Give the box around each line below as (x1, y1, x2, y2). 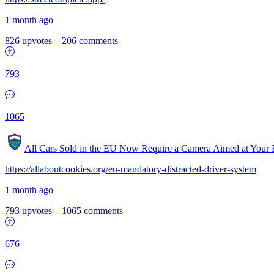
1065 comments (62, 206, 123, 216)
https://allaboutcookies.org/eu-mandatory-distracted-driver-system (5, 164, 256, 174)
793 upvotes (5, 206, 52, 216)
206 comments (62, 35, 118, 46)
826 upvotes (5, 35, 52, 46)
